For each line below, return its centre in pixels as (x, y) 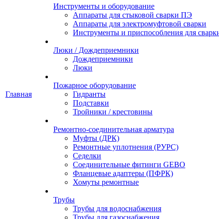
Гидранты (89, 94)
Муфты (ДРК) (96, 138)
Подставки (91, 103)
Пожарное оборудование (95, 85)
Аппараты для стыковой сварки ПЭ (132, 15)
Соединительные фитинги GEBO (129, 164)
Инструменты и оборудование (104, 6)
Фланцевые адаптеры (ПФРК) (123, 173)
